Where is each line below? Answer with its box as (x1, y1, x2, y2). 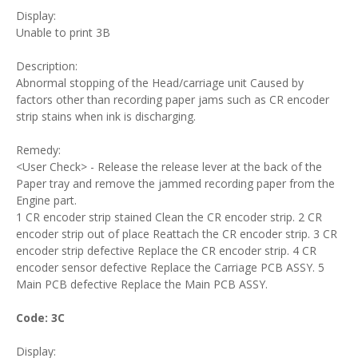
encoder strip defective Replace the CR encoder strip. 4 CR (16, 243, 316, 258)
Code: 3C (16, 310, 65, 325)
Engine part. (16, 193, 77, 208)
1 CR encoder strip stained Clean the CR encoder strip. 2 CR (16, 209, 322, 225)
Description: (16, 58, 78, 74)
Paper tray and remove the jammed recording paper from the (16, 176, 335, 191)
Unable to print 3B (16, 25, 110, 40)
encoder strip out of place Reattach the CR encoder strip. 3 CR (16, 226, 337, 241)
